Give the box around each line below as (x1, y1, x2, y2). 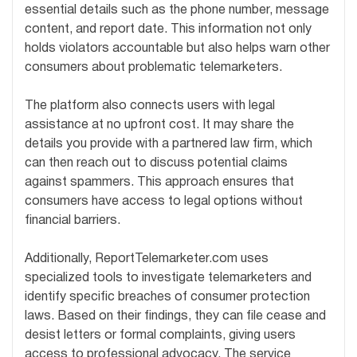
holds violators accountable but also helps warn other (25, 43, 330, 55)
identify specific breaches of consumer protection (25, 292, 310, 304)
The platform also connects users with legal (25, 100, 275, 112)
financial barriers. (25, 215, 120, 227)
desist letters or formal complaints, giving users (25, 330, 296, 342)
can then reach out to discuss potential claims (25, 158, 288, 170)
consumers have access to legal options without (25, 196, 303, 208)
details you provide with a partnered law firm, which (25, 139, 312, 151)
